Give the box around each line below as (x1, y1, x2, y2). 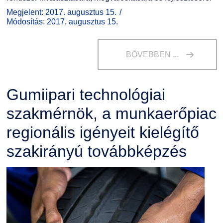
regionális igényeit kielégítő (6, 123, 199, 142)
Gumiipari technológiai (6, 86, 165, 104)
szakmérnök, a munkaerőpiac (6, 105, 217, 123)
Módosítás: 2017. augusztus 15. (6, 17, 118, 26)
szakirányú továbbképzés (6, 142, 187, 161)
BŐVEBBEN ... (125, 50, 179, 59)
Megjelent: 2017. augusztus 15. (6, 8, 116, 17)
